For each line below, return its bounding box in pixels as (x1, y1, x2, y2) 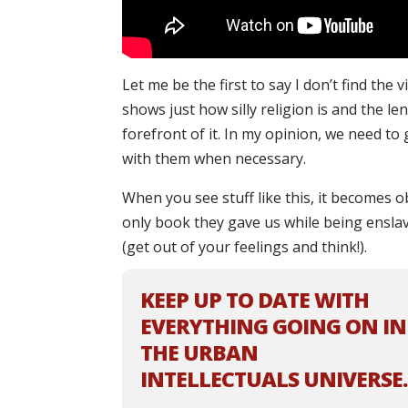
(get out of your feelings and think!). (122, 237, 368, 258)
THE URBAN (140, 338, 259, 368)
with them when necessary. (122, 148, 307, 169)
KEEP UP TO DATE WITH (140, 285, 370, 315)
